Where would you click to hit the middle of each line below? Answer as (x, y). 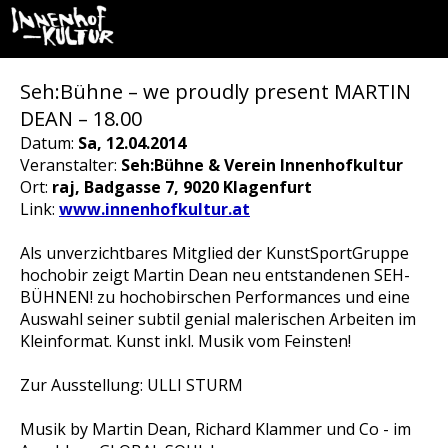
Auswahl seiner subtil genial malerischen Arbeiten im (218, 319)
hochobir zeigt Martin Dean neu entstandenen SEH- (215, 275)
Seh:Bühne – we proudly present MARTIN (215, 91)
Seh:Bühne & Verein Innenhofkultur (262, 165)
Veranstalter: (70, 165)
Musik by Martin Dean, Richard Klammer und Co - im (215, 429)
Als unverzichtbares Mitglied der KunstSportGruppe (214, 253)
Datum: (49, 143)
